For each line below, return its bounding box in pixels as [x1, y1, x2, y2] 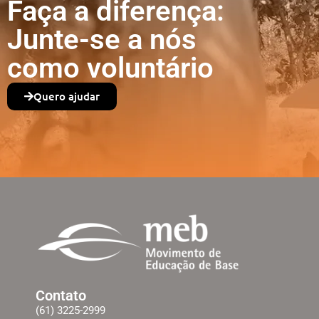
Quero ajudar [33, 88, 100, 103]
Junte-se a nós [7, 22, 197, 56]
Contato [36, 286, 86, 304]
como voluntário [7, 51, 214, 85]
